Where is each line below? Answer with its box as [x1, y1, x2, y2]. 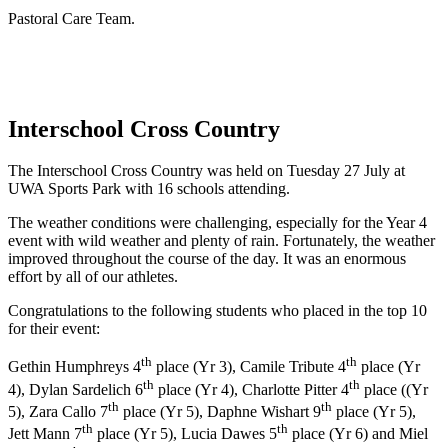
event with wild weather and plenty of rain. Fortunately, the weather [8, 232, 435, 250]
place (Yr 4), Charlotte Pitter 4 [154, 381, 349, 399]
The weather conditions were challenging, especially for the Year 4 [8, 214, 427, 232]
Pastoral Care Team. [8, 9, 135, 27]
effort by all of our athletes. [8, 268, 178, 286]
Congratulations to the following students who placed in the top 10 [8, 302, 427, 320]
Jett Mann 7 [8, 425, 82, 443]
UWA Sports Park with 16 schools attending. [8, 180, 290, 198]
